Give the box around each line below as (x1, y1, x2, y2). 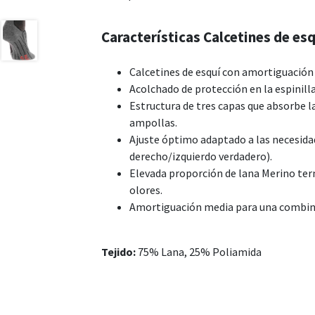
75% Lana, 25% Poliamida (136, 244, 262, 259)
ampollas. (129, 115, 177, 129)
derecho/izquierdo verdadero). (129, 148, 272, 163)
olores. (129, 182, 162, 197)
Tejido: (101, 244, 136, 259)
